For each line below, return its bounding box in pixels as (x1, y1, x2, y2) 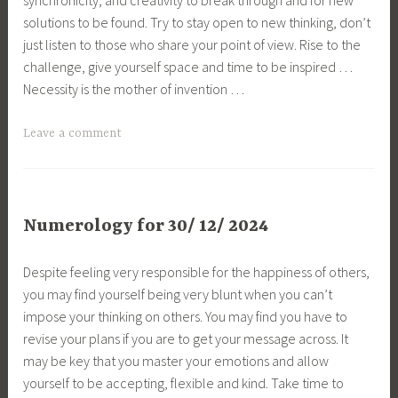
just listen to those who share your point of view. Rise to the (23, 35, 362, 53)
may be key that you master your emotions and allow (23, 351, 330, 370)
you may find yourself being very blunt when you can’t (23, 284, 333, 303)
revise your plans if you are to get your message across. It (23, 329, 349, 347)
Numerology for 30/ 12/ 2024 (23, 215, 269, 236)
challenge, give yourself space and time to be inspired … (23, 57, 354, 76)
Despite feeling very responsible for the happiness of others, (23, 262, 370, 281)
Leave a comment (23, 126, 123, 141)
